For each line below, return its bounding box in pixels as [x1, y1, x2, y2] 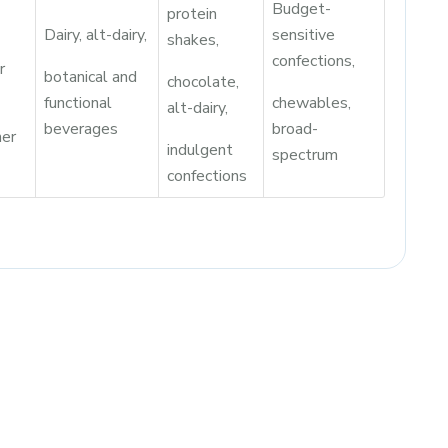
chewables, [272, 92, 351, 114]
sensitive [272, 24, 335, 46]
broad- [272, 118, 318, 140]
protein [167, 3, 217, 25]
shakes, [167, 29, 219, 51]
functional [44, 92, 112, 114]
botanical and [44, 66, 137, 88]
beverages [44, 118, 118, 140]
